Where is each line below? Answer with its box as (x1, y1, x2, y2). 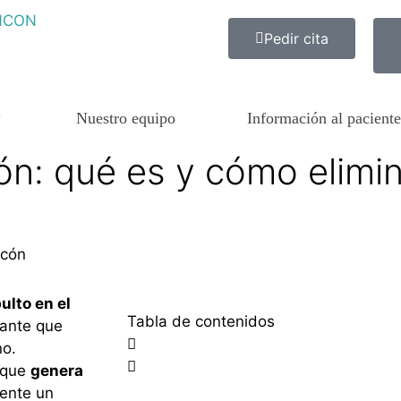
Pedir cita (264, 30, 328, 47)
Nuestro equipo (76, 109, 175, 127)
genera (30, 362, 83, 380)
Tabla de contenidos (127, 312, 275, 330)
